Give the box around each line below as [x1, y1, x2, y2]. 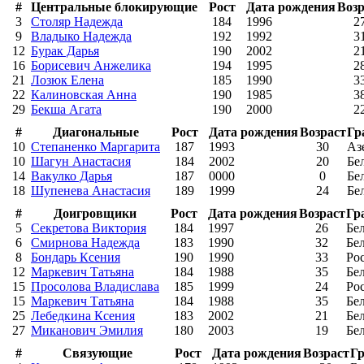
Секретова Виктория [31, 220, 146, 235]
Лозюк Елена [31, 72, 104, 87]
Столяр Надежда [31, 14, 123, 28]
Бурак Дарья [31, 43, 99, 58]
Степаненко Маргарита [31, 139, 160, 154]
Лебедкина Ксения [31, 308, 135, 323]
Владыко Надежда [31, 28, 132, 43]
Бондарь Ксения [31, 249, 120, 264]
